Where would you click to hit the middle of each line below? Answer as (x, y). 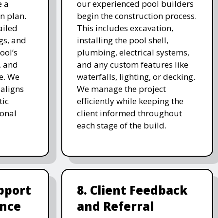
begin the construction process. (136, 16)
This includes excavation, (125, 28)
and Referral (115, 206)
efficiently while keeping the (130, 101)
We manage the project (121, 89)
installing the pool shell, (122, 40)
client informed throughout (129, 113)
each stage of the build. (121, 125)
